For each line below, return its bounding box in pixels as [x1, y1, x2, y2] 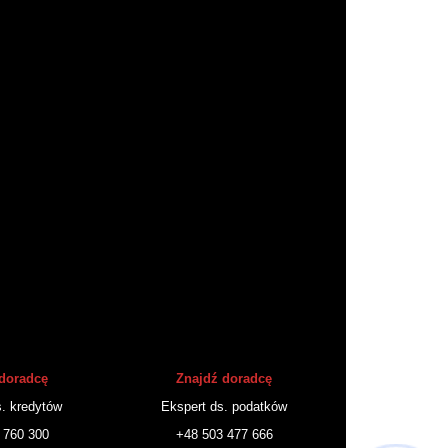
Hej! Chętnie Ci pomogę [247, 429, 399, 445]
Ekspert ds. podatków [161, 399, 287, 415]
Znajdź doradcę [176, 371, 272, 387]
